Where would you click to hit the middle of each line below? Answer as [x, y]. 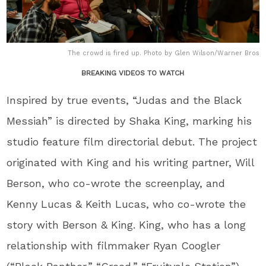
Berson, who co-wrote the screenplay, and [116, 183]
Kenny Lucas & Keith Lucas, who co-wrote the [126, 204]
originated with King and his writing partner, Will [131, 162]
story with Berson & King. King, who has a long [126, 224]
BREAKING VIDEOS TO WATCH [133, 73]
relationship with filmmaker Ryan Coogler [114, 245]
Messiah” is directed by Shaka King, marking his [129, 121]
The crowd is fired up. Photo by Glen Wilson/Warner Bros [163, 53]
